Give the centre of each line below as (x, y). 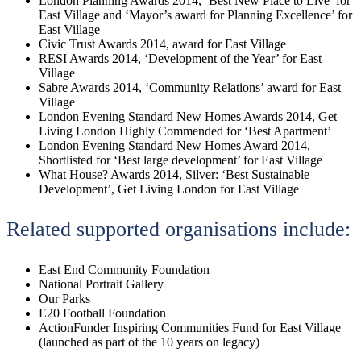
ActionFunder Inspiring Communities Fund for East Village (190, 328)
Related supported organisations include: (178, 230)
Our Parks (64, 299)
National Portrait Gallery (101, 284)
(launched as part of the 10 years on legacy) (149, 342)
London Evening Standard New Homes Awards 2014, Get (188, 117)
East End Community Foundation (124, 270)
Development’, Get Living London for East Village (169, 189)
